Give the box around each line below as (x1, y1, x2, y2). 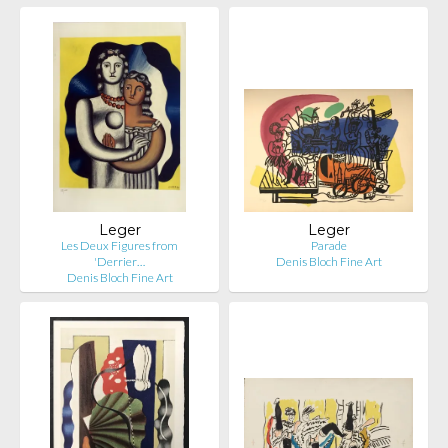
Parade (310, 238, 347, 253)
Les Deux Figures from (61, 238, 178, 253)
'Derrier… (94, 254, 145, 269)
